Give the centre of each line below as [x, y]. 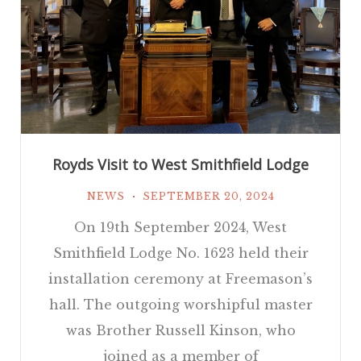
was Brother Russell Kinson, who [180, 331]
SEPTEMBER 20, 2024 [208, 197]
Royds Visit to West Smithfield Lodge [180, 165]
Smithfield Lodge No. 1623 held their [180, 253]
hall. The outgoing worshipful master [180, 305]
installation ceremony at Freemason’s [180, 279]
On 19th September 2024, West [180, 228]
